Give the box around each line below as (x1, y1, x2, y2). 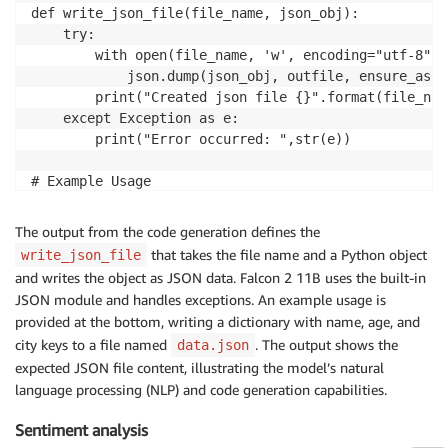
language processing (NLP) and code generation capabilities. (15, 380, 387, 398)
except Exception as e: (31, 109, 239, 126)
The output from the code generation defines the (15, 222, 320, 240)
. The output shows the (255, 335, 398, 353)
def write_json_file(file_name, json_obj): (31, 4, 359, 21)
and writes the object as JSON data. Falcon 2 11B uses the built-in (15, 268, 426, 286)
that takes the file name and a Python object (147, 245, 427, 263)
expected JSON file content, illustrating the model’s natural (15, 358, 384, 376)
